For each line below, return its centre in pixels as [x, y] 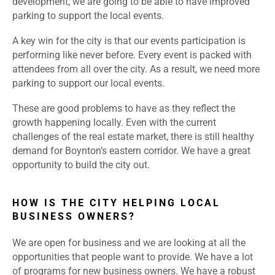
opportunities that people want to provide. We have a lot [133, 257]
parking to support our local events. [90, 83]
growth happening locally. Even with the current [114, 123]
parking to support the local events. [89, 16]
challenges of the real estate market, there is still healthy [133, 137]
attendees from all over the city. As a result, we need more [136, 69]
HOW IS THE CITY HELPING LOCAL [116, 203]
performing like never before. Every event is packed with [132, 55]
